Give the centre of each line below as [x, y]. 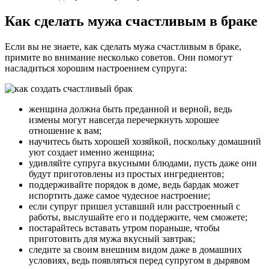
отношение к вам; [65, 131]
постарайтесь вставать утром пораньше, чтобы [124, 228]
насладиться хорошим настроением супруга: [96, 68]
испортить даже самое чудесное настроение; [119, 196]
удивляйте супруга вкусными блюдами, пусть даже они [143, 163]
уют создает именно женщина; [92, 153]
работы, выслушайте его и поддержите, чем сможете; [138, 217]
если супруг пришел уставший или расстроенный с [134, 207]
